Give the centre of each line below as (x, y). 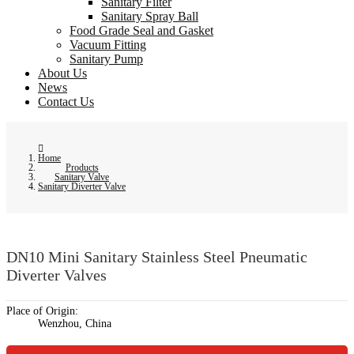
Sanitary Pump (106, 59)
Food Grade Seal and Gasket (141, 31)
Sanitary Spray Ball (150, 17)
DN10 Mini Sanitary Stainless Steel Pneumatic (157, 256)
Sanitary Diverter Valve (82, 187)
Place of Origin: (42, 311)
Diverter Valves (56, 275)
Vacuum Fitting (108, 45)
